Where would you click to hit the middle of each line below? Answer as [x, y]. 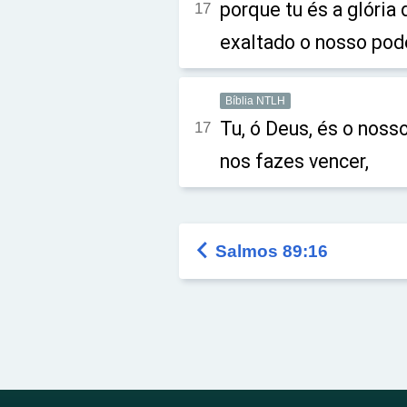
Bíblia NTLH [255, 101]
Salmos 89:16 [272, 251]
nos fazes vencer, [294, 161]
